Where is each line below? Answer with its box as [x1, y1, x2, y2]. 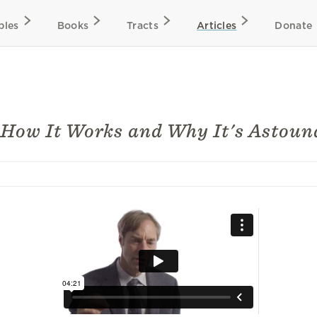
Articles [196, 20, 237, 31]
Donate [275, 20, 313, 31]
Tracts [127, 20, 158, 31]
